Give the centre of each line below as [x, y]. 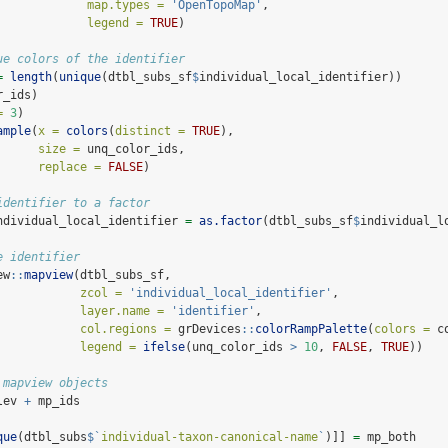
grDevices [206, 329]
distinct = [150, 131]
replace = [69, 167]
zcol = [101, 293]
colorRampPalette [311, 329]
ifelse [164, 347]
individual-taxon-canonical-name [209, 437]
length [31, 77]
